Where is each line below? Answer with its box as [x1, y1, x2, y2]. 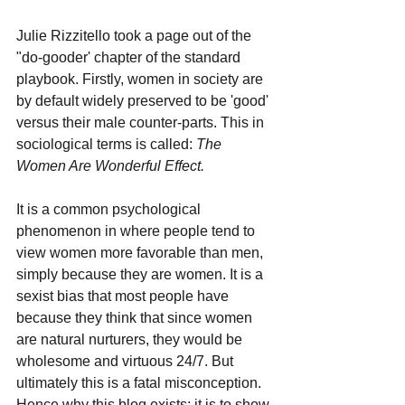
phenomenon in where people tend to [16, 222, 259, 239]
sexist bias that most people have [16, 287, 232, 304]
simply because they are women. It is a [16, 266, 267, 282]
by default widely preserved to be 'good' [16, 92, 272, 108]
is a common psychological [27, 201, 204, 217]
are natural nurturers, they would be [16, 331, 246, 347]
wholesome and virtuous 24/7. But [16, 353, 237, 369]
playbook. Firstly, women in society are [16, 71, 267, 87]
